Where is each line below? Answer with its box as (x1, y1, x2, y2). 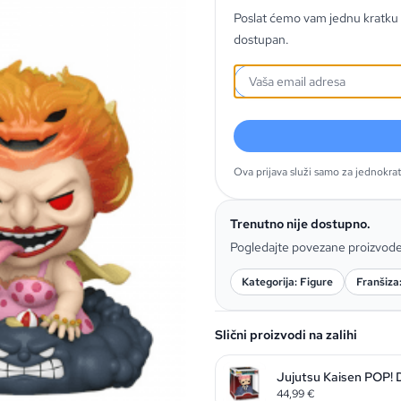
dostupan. (234, 31, 289, 47)
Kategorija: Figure (242, 275, 333, 289)
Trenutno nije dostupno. (230, 216, 371, 232)
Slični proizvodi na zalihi (215, 327, 357, 343)
